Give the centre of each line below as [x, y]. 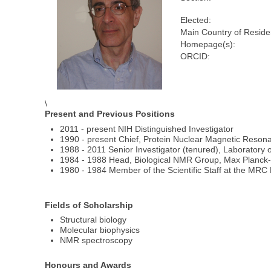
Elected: [195, 20]
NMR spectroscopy [96, 240]
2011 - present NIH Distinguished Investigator [147, 129]
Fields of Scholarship [89, 205]
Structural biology [93, 220]
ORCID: [195, 57]
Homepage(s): [207, 44]
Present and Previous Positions [110, 114]
